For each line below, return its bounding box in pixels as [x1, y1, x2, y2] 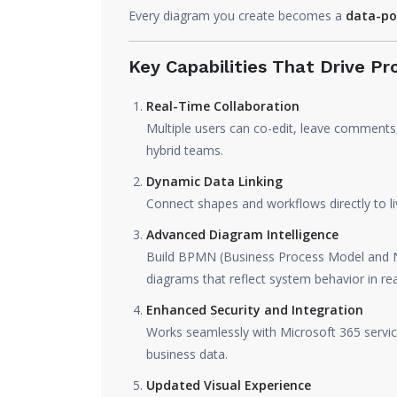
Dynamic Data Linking [146, 173, 283, 190]
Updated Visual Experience [146, 377, 311, 393]
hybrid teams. [146, 142, 223, 159]
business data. [146, 346, 228, 362]
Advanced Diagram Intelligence [146, 226, 339, 243]
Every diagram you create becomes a [128, 7, 346, 24]
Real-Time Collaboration [146, 97, 300, 114]
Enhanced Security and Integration [146, 301, 363, 318]
